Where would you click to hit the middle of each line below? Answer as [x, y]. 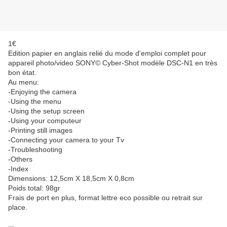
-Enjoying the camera [42, 92]
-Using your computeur [45, 121]
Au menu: [24, 82]
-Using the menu [35, 102]
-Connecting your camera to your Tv [66, 140]
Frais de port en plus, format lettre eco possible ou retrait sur [105, 198]
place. [18, 207]
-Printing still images [40, 130]
